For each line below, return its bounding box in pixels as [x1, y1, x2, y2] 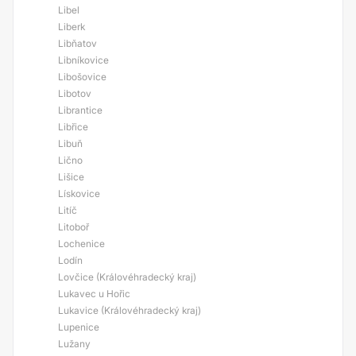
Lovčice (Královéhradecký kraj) [58, 271, 196, 283]
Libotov [58, 87, 91, 99]
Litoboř [58, 221, 89, 233]
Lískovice [58, 188, 100, 199]
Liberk [58, 21, 85, 33]
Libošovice [58, 71, 106, 83]
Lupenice [58, 321, 99, 333]
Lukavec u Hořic [58, 288, 130, 300]
